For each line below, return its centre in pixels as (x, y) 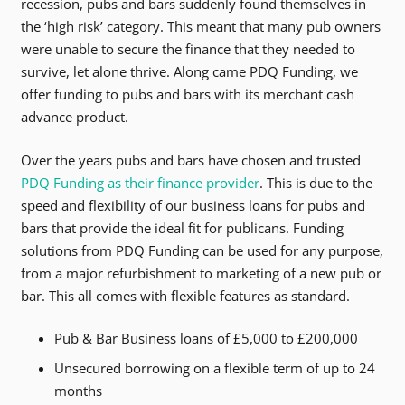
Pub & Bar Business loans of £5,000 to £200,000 (206, 339)
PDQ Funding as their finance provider (140, 182)
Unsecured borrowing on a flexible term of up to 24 (215, 367)
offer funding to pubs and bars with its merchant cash (187, 94)
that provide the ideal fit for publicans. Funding (195, 227)
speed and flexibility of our (105, 205)
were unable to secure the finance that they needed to (188, 49)
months (78, 390)
